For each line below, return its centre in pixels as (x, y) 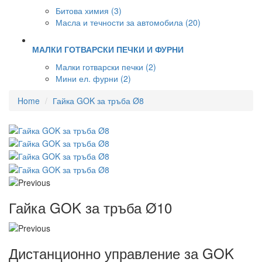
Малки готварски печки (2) (106, 67)
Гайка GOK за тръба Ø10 (90, 207)
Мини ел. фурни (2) (93, 79)
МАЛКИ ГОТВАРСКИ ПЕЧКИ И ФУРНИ (108, 49)
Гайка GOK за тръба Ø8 (98, 101)
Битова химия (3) (89, 11)
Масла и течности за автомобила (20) (128, 23)
